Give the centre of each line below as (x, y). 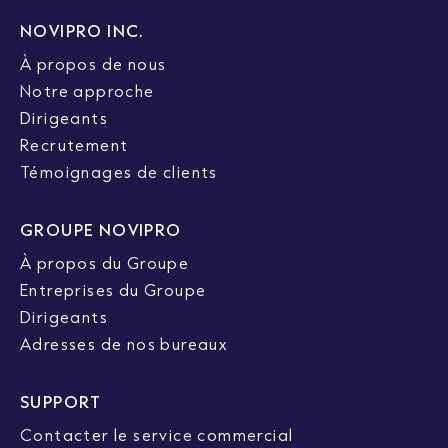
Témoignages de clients (119, 171)
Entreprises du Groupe (113, 289)
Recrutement (74, 144)
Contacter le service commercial (157, 434)
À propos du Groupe (105, 262)
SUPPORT (61, 401)
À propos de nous (93, 63)
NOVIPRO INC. (82, 30)
